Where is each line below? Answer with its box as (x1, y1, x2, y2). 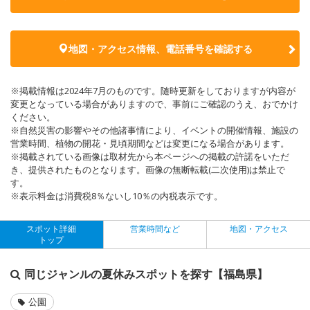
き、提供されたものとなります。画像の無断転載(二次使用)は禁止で (10, 163, 285, 176)
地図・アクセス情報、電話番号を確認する (68, 42, 253, 55)
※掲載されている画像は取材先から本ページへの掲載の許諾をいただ (10, 149, 289, 163)
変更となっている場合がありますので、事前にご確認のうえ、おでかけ (10, 97, 298, 110)
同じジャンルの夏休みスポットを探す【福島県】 (24, 266, 268, 282)
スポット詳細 (26, 222, 77, 235)
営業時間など (130, 222, 180, 235)
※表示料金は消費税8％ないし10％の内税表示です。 (10, 189, 223, 202)
